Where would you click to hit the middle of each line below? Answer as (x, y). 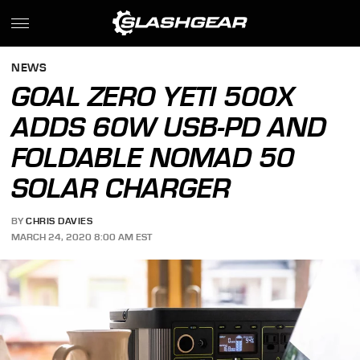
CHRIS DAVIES (59, 221)
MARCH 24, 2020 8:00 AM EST (82, 237)
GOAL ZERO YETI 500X (153, 96)
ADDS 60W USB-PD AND (169, 127)
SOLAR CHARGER (121, 188)
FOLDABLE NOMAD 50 (153, 157)
